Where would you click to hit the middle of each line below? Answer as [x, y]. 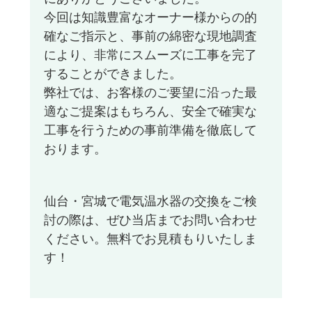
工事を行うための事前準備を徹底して [150, 131]
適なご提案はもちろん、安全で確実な [150, 112]
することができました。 [112, 74]
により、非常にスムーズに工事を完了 [150, 55]
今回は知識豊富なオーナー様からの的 [150, 18]
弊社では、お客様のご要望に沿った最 [150, 93]
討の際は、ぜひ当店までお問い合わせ [150, 220]
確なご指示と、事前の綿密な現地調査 [150, 37]
